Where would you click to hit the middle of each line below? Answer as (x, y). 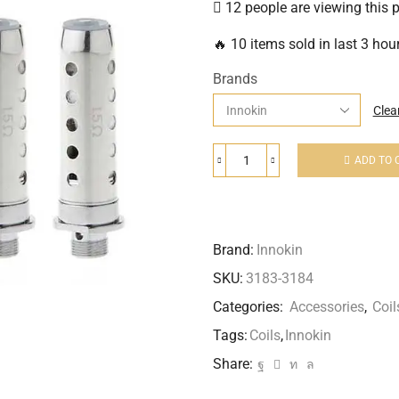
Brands (235, 79)
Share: (233, 364)
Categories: (250, 307)
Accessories (327, 307)
